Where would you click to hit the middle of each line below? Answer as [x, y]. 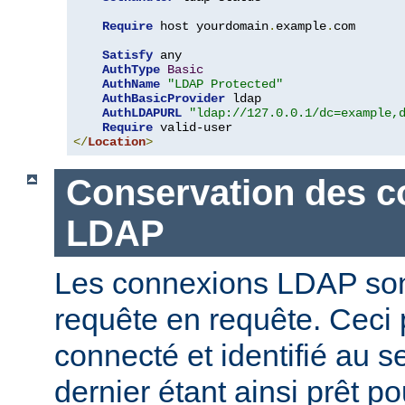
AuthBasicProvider [164, 98]
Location [117, 141]
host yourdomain [211, 26]
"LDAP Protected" [225, 84]
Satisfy [127, 55]
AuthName [131, 84]
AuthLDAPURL [142, 113]
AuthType [131, 69]
